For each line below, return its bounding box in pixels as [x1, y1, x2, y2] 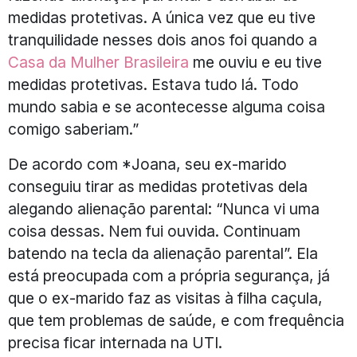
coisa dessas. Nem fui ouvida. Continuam [8, 221, 300, 241]
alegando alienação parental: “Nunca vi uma [8, 198, 320, 218]
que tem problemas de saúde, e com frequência [8, 310, 344, 330]
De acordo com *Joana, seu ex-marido [8, 154, 287, 174]
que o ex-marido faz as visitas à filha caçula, [8, 288, 323, 308]
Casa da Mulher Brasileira [8, 52, 189, 72]
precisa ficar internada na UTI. [8, 332, 222, 352]
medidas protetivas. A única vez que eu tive [8, 7, 316, 27]
